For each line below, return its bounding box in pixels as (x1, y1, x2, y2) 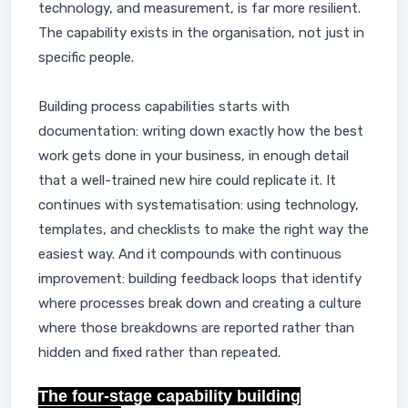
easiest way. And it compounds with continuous (38, 246, 342, 262)
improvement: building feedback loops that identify (38, 270, 362, 287)
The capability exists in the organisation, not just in (38, 25, 364, 41)
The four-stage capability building (38, 387, 301, 405)
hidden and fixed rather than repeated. (38, 344, 280, 361)
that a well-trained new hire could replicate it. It (38, 172, 336, 189)
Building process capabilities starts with (38, 98, 290, 115)
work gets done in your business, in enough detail (38, 148, 349, 164)
